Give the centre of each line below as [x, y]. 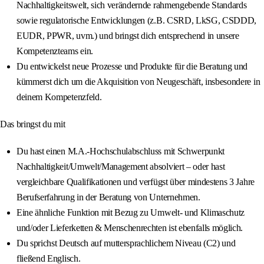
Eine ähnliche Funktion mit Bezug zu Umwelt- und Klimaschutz [131, 213]
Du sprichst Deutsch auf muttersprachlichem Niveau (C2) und [126, 243]
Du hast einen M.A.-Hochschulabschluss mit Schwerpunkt [121, 151]
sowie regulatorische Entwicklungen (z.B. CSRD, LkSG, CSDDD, [137, 21]
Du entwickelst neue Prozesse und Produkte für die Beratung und [132, 67]
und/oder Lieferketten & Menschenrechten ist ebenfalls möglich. [130, 228]
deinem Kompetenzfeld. [59, 97]
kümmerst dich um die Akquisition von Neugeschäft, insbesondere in [138, 82]
